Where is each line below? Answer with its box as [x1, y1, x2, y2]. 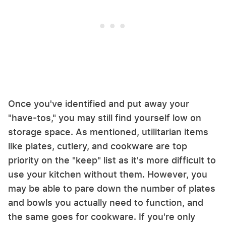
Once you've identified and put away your [8, 98, 189, 109]
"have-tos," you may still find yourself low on [8, 112, 201, 124]
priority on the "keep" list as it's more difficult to [8, 155, 216, 166]
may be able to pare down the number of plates [8, 183, 215, 194]
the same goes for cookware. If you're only [8, 211, 195, 222]
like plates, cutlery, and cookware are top [8, 141, 187, 152]
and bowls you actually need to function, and [8, 197, 203, 208]
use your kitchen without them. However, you [8, 169, 207, 180]
